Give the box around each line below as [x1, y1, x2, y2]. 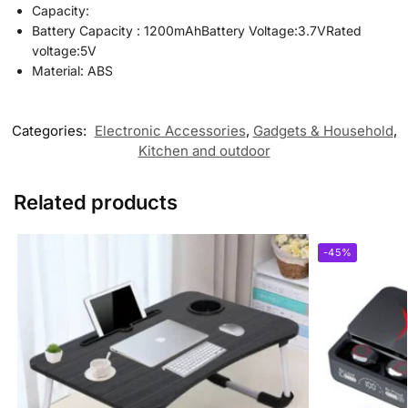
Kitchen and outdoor [138, 142, 270, 160]
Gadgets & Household [252, 122, 393, 140]
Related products [14, 190, 178, 215]
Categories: [11, 122, 90, 140]
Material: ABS [32, 63, 113, 79]
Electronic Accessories [94, 122, 246, 140]
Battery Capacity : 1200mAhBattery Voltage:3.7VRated [32, 23, 362, 39]
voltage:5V [32, 43, 97, 59]
